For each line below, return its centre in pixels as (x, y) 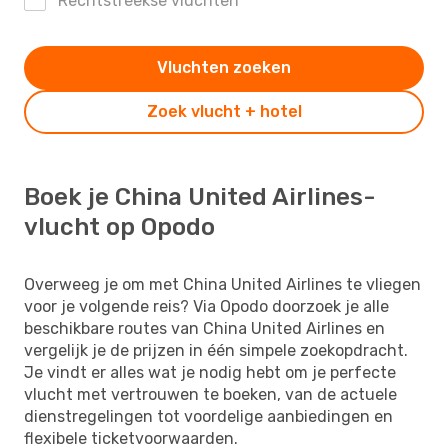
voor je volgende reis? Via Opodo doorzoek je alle (206, 306)
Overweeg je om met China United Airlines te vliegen (222, 284)
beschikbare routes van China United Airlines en (204, 328)
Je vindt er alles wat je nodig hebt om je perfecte (210, 372)
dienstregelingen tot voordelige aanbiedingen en (208, 416)
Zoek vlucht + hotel (224, 111)
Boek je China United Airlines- (199, 196)
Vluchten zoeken (224, 67)
